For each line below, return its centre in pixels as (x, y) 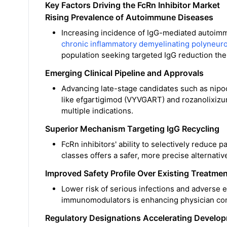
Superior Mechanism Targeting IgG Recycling (132, 129)
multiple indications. (97, 111)
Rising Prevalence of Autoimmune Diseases (129, 17)
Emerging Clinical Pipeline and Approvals (124, 73)
